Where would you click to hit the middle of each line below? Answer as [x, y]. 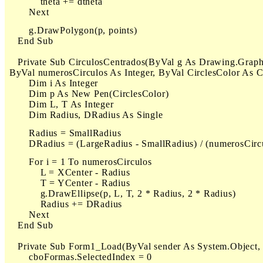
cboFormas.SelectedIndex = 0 [79, 257]
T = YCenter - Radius [68, 183]
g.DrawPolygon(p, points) [72, 30]
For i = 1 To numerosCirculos [79, 162]
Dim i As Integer [53, 83]
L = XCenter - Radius [68, 172]
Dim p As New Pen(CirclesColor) [88, 94]
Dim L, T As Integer [60, 104]
